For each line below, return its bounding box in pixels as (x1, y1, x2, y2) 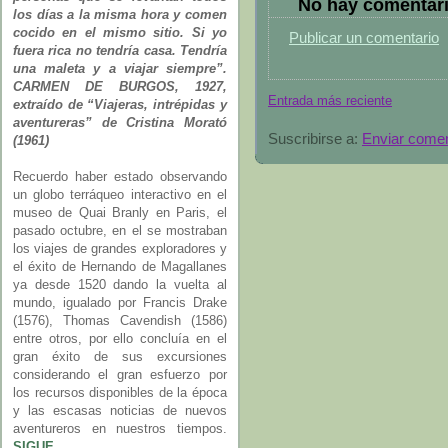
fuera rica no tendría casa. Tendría (13, 43, 227, 58)
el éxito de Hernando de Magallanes (13, 259, 227, 274)
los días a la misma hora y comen (13, 7, 227, 22)
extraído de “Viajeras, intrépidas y (13, 97, 227, 112)
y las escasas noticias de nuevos (13, 403, 227, 418)
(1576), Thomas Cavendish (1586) (13, 313, 227, 328)
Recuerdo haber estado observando (13, 169, 227, 184)
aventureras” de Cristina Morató (13, 115, 227, 130)
